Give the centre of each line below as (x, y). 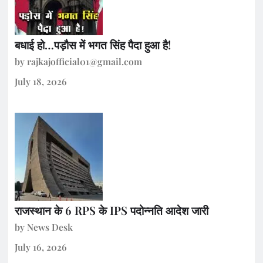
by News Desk (44, 227)
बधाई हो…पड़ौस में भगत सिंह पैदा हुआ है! (93, 45)
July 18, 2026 (41, 82)
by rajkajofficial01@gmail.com (78, 62)
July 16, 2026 (41, 247)
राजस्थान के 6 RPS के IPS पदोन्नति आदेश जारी (112, 210)
